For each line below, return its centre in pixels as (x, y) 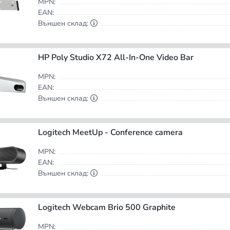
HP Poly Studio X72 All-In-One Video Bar (116, 58)
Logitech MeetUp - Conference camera (110, 133)
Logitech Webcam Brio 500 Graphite (107, 208)
